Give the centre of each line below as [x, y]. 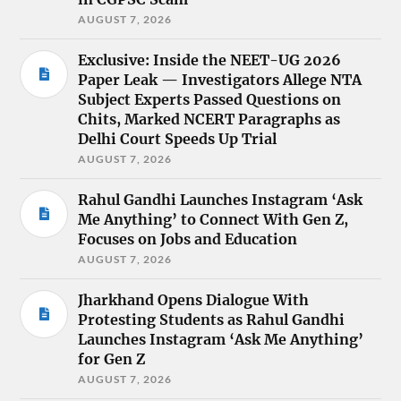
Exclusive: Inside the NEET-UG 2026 [210, 60]
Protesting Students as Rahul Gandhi [212, 319]
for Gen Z [112, 358]
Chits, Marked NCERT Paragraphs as [209, 119]
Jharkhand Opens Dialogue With [194, 299]
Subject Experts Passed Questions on [210, 99]
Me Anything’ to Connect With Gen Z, [213, 219]
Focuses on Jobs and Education [188, 239]
